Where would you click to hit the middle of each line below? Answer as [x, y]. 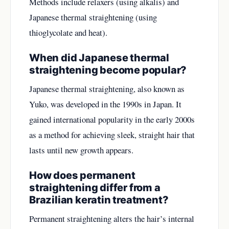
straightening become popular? [108, 70]
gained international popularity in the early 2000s [112, 120]
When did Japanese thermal [99, 58]
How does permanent [82, 176]
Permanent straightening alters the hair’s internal [112, 219]
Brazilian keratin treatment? [99, 200]
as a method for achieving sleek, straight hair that [112, 135]
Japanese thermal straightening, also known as [107, 89]
